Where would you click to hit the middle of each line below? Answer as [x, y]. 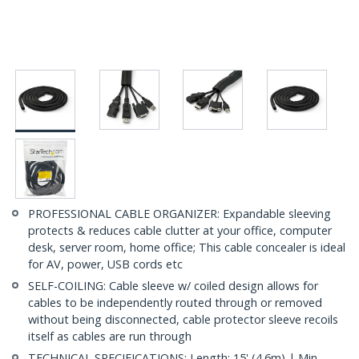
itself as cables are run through [110, 337]
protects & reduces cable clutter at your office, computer [180, 231]
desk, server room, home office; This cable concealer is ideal [187, 248]
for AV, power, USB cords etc [105, 264]
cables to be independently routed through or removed [175, 303]
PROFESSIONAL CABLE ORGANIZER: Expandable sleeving [179, 214]
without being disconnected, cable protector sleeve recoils [183, 320]
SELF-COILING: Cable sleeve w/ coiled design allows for [173, 286]
